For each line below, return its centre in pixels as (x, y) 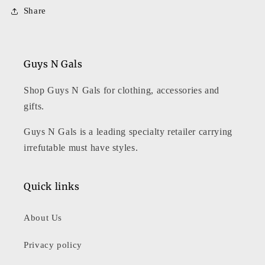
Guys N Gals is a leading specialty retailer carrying (128, 131)
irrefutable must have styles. (81, 147)
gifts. (34, 106)
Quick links (52, 186)
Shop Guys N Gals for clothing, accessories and (122, 90)
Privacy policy (53, 245)
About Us (43, 218)
